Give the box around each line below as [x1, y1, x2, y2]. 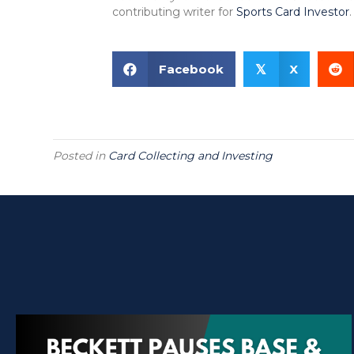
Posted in [53, 149, 109, 164]
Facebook [158, 62, 224, 77]
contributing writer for [112, 5, 236, 20]
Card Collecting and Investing [108, 149, 273, 164]
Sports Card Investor [236, 5, 349, 20]
